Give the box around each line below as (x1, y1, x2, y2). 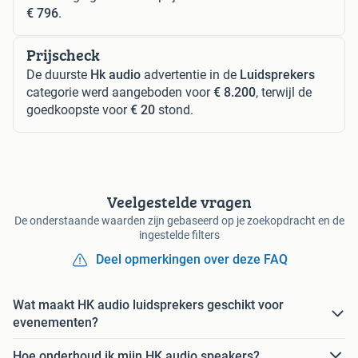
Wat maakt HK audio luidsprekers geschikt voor (13, 297, 284, 313)
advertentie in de (141, 67, 240, 83)
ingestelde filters (138, 229, 220, 242)
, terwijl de (256, 85, 312, 101)
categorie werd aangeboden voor (26, 85, 213, 101)
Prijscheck (26, 43, 100, 67)
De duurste (26, 67, 90, 83)
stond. (155, 102, 193, 118)
